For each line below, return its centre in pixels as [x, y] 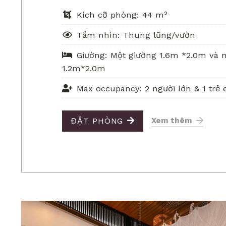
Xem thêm [172, 120]
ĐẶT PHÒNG [97, 121]
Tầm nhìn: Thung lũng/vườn [136, 35]
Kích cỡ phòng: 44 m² [122, 15]
